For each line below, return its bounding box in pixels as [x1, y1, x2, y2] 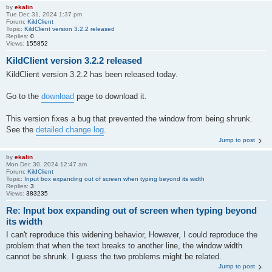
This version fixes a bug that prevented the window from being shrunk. [6, 114, 253, 123]
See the [6, 124, 36, 134]
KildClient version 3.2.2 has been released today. [6, 69, 178, 79]
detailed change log [36, 124, 104, 134]
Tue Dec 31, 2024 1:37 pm [6, 11, 82, 18]
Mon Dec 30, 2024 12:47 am [6, 160, 87, 168]
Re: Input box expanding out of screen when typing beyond [6, 205, 257, 216]
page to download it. [74, 91, 147, 101]
